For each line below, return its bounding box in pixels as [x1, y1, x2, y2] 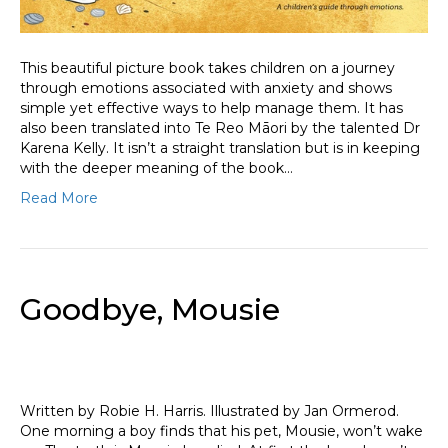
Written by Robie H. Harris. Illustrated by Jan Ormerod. [20, 401, 399, 420]
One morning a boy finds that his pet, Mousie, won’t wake [20, 421, 423, 440]
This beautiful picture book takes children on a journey [20, 58, 395, 77]
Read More [20, 188, 98, 207]
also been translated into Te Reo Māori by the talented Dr [20, 118, 420, 137]
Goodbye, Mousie [20, 290, 280, 328]
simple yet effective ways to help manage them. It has [20, 98, 403, 117]
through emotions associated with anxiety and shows [20, 78, 392, 97]
